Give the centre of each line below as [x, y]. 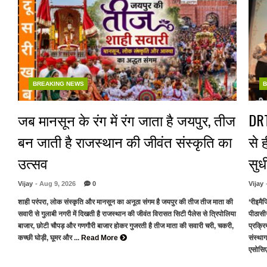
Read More [100, 238]
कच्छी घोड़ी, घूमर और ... [49, 238]
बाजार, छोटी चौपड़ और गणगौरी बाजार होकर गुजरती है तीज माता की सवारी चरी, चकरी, [126, 226]
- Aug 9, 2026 [56, 183]
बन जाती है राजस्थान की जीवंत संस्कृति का [125, 141]
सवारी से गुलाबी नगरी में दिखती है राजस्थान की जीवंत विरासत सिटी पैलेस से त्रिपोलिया [127, 214]
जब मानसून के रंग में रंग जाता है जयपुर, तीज [127, 119]
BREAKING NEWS [58, 83]
